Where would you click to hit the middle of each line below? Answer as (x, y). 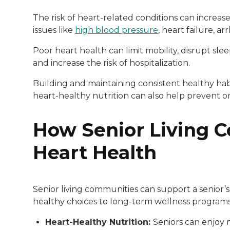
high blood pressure (117, 30)
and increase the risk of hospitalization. (111, 63)
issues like (54, 30)
